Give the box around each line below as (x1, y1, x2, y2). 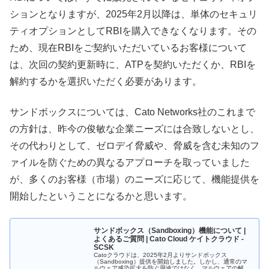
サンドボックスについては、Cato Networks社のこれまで (10, 106, 255, 117)
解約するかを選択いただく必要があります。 (10, 76, 202, 87)
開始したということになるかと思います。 (10, 190, 192, 201)
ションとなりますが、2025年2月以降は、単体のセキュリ (10, 9, 258, 20)
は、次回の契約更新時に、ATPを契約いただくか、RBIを (10, 59, 256, 70)
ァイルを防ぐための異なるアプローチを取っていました (10, 157, 250, 168)
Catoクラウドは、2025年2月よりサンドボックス (94, 251, 228, 258)
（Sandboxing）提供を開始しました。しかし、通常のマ (94, 258, 248, 265)
